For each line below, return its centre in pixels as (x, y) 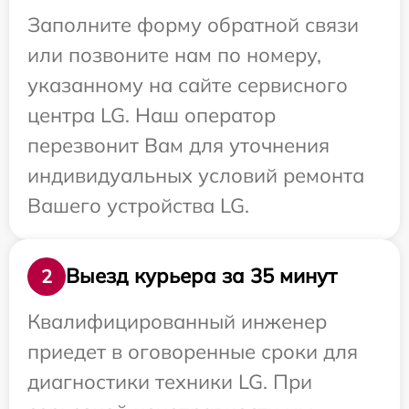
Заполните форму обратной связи (193, 24)
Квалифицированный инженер (177, 321)
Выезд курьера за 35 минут (201, 276)
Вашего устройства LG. (138, 205)
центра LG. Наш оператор (152, 115)
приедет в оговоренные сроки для (193, 351)
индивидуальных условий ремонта (196, 175)
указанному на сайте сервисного (188, 84)
